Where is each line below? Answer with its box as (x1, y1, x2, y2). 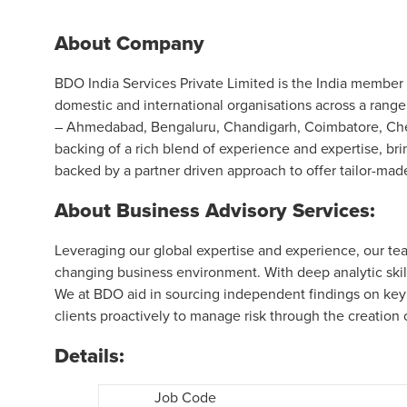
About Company (55, 28, 204, 57)
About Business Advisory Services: (55, 195, 386, 224)
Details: (55, 341, 124, 370)
